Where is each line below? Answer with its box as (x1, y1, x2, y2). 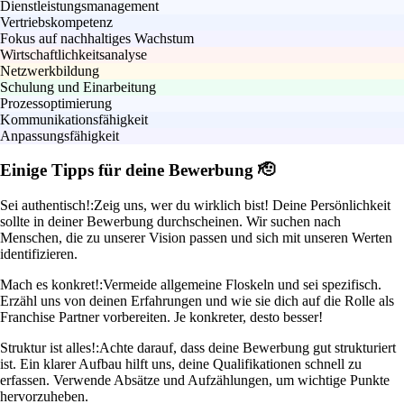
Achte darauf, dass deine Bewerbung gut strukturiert (99, 340, 396, 356)
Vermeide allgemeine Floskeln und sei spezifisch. (103, 277, 381, 293)
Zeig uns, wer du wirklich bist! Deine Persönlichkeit (94, 197, 390, 214)
